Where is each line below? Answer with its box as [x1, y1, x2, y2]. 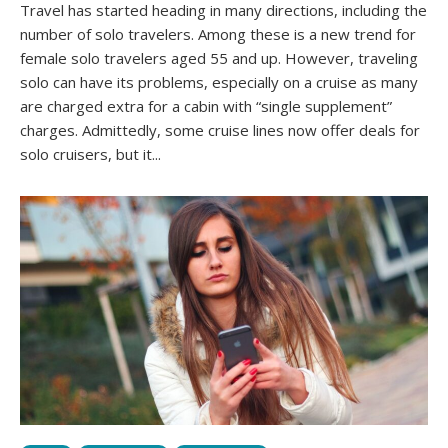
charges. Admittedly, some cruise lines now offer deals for [20, 119, 420, 140]
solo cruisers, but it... [20, 143, 161, 164]
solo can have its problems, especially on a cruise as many [20, 71, 418, 92]
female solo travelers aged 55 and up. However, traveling [20, 47, 418, 68]
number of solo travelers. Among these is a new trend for [20, 23, 416, 44]
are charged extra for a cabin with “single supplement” [20, 95, 392, 116]
